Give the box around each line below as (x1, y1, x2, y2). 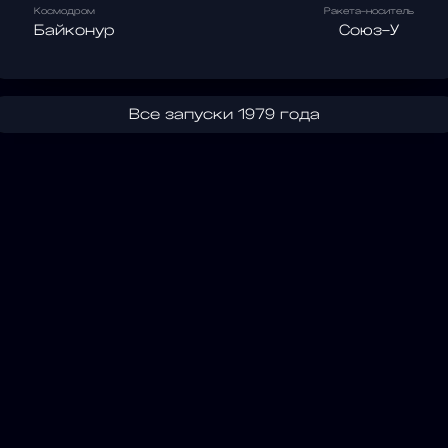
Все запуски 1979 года (128, 106, 320, 122)
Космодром (34, 6, 95, 16)
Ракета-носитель (324, 6, 414, 16)
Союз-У (339, 22, 399, 38)
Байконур (34, 22, 115, 38)
